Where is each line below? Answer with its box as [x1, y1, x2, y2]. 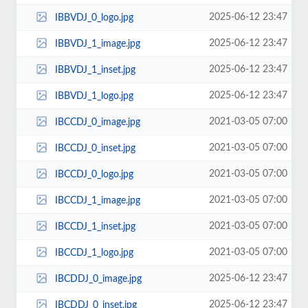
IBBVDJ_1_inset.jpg [54, 65, 135, 75]
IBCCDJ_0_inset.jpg [54, 143, 135, 153]
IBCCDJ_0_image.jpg [54, 117, 140, 127]
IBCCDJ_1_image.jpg [54, 195, 140, 206]
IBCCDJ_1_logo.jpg [54, 247, 133, 258]
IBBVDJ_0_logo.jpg [54, 12, 133, 23]
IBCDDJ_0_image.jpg [54, 274, 142, 284]
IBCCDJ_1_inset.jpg [54, 221, 135, 232]
